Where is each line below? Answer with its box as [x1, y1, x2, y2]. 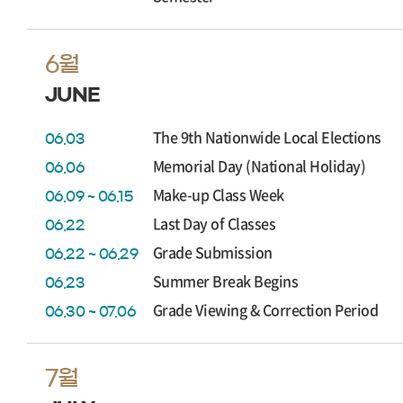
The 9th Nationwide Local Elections [153, 126, 381, 148]
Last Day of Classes [153, 212, 276, 234]
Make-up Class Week [153, 184, 284, 205]
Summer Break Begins [153, 270, 299, 291]
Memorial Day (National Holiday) [153, 155, 366, 176]
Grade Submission [153, 241, 273, 263]
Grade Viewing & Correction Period [153, 299, 379, 320]
